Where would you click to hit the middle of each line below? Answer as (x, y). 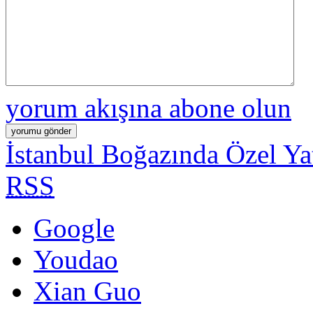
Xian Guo (87, 291)
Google (74, 228)
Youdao (76, 259)
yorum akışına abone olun (148, 108)
